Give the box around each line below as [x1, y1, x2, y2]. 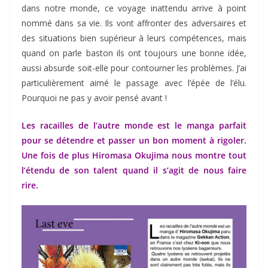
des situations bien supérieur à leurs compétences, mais [22, 32, 246, 44]
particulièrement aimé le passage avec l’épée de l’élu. [22, 77, 246, 89]
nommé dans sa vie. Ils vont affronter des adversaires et [22, 17, 246, 29]
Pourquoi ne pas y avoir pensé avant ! [22, 92, 167, 104]
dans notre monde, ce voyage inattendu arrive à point [22, 2, 246, 14]
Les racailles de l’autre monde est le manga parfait [22, 120, 246, 132]
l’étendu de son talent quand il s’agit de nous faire [22, 165, 246, 176]
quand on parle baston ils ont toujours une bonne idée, [22, 47, 246, 59]
